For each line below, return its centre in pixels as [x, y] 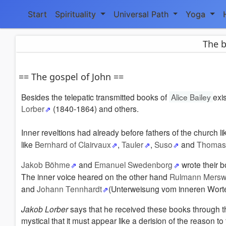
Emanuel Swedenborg [134, 164]
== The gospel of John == [71, 77]
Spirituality [77, 14]
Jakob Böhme [46, 164]
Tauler [133, 144]
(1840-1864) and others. [95, 108]
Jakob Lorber [45, 209]
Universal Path [142, 14]
